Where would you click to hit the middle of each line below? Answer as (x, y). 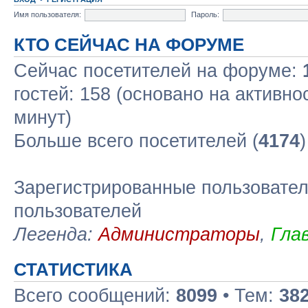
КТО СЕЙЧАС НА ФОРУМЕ (129, 45)
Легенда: (56, 234)
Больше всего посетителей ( (136, 141)
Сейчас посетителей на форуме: (158, 71)
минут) (43, 118)
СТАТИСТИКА (73, 269)
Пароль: (205, 14)
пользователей (78, 211)
